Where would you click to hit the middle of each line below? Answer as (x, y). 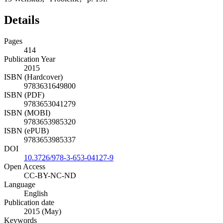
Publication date (29, 202)
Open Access (25, 166)
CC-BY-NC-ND (50, 175)
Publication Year (30, 59)
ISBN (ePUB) (26, 130)
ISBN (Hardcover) (33, 77)
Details (22, 20)
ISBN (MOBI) (27, 112)
